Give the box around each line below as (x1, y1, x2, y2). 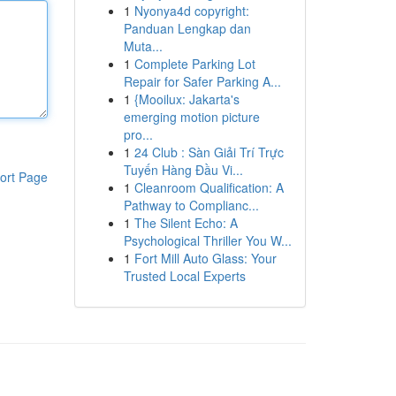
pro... (123, 126, 153, 143)
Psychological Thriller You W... (123, 232, 292, 249)
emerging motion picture (123, 108, 260, 126)
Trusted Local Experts (123, 267, 246, 285)
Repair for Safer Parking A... (123, 72, 281, 90)
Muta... (123, 37, 163, 55)
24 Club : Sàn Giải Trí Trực (133, 143, 284, 161)
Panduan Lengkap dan (123, 19, 251, 37)
